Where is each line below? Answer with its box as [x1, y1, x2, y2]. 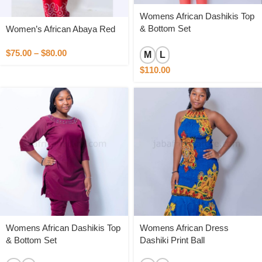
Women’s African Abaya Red [6, 24, 115, 34]
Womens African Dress [140, 223, 229, 233]
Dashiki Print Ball [140, 235, 205, 245]
